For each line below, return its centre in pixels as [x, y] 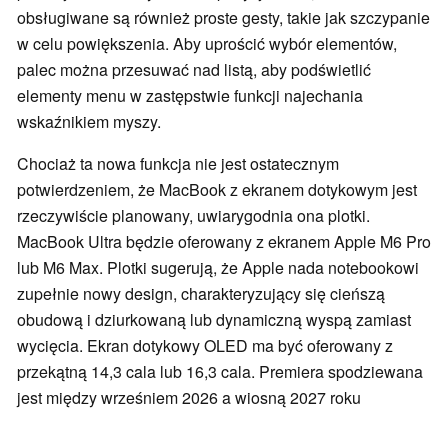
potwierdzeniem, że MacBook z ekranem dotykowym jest [217, 190]
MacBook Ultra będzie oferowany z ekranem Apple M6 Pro [224, 242]
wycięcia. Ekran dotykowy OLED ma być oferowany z [205, 346]
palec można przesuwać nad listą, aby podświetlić [194, 70]
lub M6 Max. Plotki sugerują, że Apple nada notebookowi [218, 268]
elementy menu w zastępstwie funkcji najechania [190, 96]
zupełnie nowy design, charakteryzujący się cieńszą [201, 294]
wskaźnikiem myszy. [89, 122]
